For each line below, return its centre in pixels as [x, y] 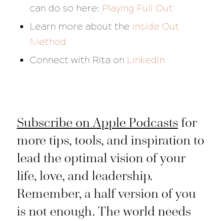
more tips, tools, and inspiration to [110, 140]
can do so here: [64, 8]
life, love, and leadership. [84, 176]
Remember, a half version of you [106, 194]
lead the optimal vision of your [101, 158]
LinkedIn [144, 60]
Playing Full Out [137, 8]
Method [48, 42]
